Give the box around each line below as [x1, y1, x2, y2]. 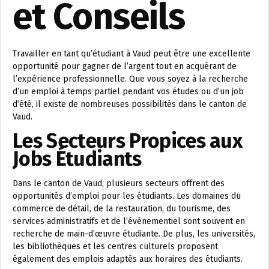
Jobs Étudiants [13, 147, 142, 171]
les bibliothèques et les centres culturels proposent [13, 241, 218, 252]
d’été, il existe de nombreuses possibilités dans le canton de [13, 99, 247, 109]
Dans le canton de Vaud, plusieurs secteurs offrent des [13, 178, 225, 189]
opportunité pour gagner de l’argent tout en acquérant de [13, 61, 237, 71]
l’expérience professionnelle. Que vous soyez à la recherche [13, 74, 248, 84]
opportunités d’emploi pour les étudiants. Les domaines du [13, 191, 241, 201]
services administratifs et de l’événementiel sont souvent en [13, 216, 245, 226]
